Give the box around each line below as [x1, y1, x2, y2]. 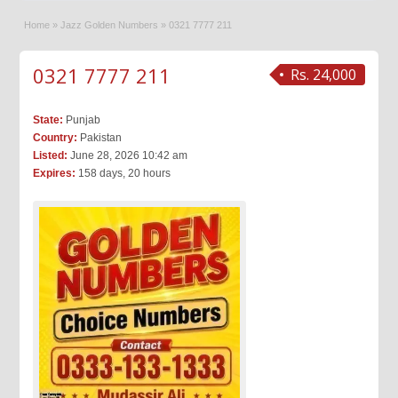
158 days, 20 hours [76, 167, 171, 179]
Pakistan [77, 131, 123, 144]
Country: [33, 131, 78, 144]
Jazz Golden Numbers [60, 20, 159, 30]
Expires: [33, 167, 76, 179]
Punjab [63, 114, 101, 126]
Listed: [33, 149, 68, 162]
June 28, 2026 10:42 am [68, 149, 188, 162]
